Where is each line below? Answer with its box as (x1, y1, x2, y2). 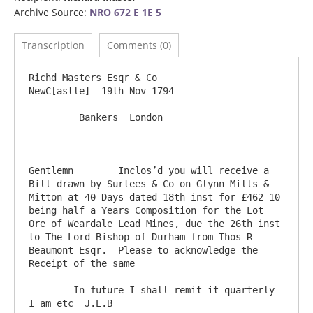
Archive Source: (14, 6, 89, 19)
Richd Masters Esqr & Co (29, 72, 157, 83)
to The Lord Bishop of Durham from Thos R (29, 231, 252, 242)
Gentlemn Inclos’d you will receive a (29, 165, 73, 176)
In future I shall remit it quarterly (29, 284, 73, 296)
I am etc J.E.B (29, 298, 112, 309)
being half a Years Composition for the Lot (29, 205, 263, 216)
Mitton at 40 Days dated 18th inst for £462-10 (29, 191, 280, 203)
